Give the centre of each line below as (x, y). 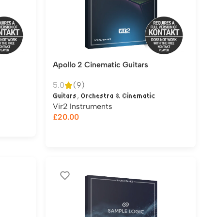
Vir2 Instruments (83, 106)
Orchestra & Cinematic (118, 96)
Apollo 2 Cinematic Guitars (101, 65)
